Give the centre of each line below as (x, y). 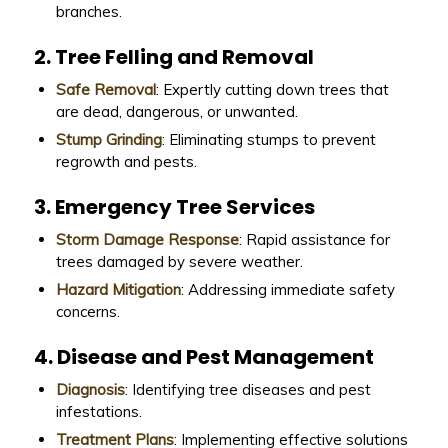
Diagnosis (90, 390)
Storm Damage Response (147, 240)
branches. (88, 12)
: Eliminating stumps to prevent (268, 140)
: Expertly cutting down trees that (272, 90)
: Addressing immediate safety (287, 290)
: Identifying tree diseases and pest (247, 390)
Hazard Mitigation (118, 290)
